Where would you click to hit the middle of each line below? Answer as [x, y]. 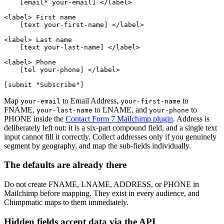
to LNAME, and [121, 109]
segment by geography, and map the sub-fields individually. [97, 145]
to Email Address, [90, 100]
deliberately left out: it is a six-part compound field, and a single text [110, 127]
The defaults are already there [65, 165]
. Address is [191, 118]
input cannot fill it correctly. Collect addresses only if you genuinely [110, 136]
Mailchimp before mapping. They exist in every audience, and [102, 193]
